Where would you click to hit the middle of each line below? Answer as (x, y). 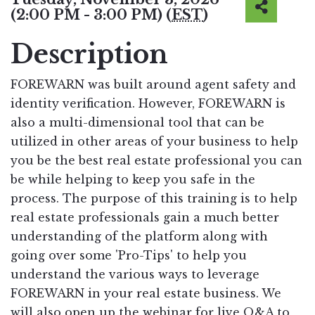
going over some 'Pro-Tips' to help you (129, 256)
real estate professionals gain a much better (145, 218)
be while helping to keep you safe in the (133, 180)
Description (89, 55)
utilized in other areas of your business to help (154, 142)
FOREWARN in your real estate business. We (146, 294)
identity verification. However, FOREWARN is (148, 104)
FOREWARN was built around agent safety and (153, 85)
